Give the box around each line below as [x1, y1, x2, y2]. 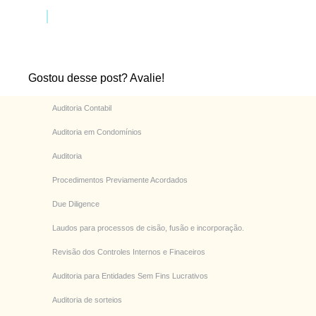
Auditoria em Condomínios [52, 128, 142, 137]
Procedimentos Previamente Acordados [52, 176, 188, 185]
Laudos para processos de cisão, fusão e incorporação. [52, 224, 244, 233]
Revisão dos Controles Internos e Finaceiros [52, 248, 205, 257]
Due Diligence [52, 200, 99, 209]
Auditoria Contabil [52, 104, 111, 113]
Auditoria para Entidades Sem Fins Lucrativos [52, 272, 208, 281]
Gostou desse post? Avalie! [28, 72, 165, 85]
